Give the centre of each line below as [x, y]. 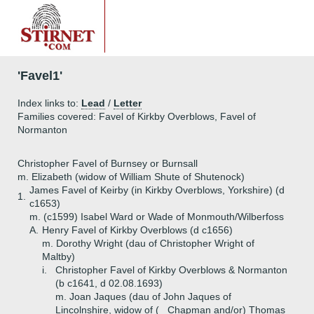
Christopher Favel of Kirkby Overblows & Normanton [171, 270]
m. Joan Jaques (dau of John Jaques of [143, 296]
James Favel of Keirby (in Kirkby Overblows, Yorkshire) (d [157, 190]
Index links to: [49, 103]
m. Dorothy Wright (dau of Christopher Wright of [148, 243]
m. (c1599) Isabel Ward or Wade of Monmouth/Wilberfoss [157, 217]
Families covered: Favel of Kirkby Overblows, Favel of [137, 116]
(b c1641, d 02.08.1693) [109, 283]
